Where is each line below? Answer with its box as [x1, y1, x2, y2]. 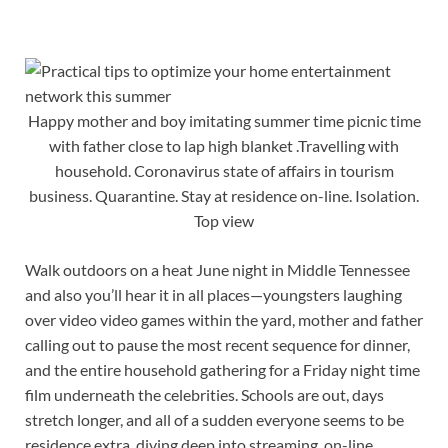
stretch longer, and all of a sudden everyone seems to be [25, 410, 404, 430]
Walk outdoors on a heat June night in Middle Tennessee [25, 260, 410, 280]
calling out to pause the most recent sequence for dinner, [25, 335, 410, 355]
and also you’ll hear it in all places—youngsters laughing [25, 285, 402, 305]
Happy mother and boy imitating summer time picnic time [27, 111, 421, 131]
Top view [194, 211, 254, 231]
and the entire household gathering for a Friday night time [25, 360, 420, 380]
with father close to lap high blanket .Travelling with [49, 136, 399, 156]
